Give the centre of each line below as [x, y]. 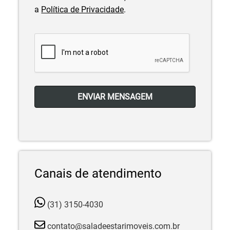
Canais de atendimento [98, 173]
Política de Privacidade [83, 9]
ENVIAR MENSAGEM [115, 97]
